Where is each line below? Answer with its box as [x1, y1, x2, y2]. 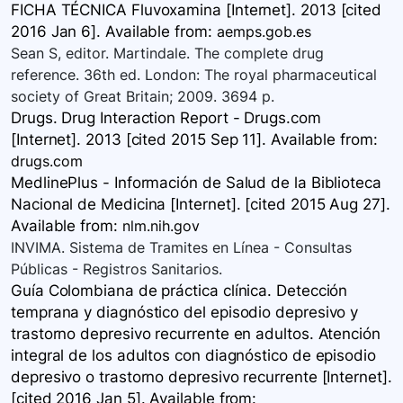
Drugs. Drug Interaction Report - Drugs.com [11, 109, 321, 128]
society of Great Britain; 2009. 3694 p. [11, 87, 274, 106]
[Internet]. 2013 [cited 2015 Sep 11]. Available [11, 130, 336, 149]
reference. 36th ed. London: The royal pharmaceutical [11, 66, 377, 85]
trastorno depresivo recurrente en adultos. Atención [11, 325, 381, 344]
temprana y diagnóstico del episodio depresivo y [11, 303, 359, 322]
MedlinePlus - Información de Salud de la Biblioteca [11, 174, 381, 193]
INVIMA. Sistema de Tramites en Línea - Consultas [11, 238, 352, 257]
